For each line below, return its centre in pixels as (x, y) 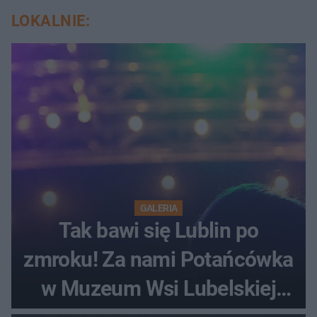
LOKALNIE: (51, 21)
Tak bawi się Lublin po (158, 231)
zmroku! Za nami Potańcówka (158, 260)
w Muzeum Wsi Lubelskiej (158, 289)
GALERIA (158, 208)
